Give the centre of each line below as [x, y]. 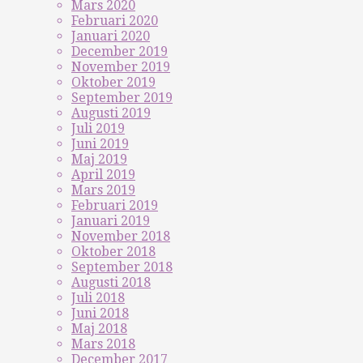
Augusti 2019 [111, 113]
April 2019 [103, 175]
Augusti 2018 [111, 282]
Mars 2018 [103, 344]
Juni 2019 [100, 144]
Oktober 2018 [113, 252]
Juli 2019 [98, 128]
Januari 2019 [111, 221]
